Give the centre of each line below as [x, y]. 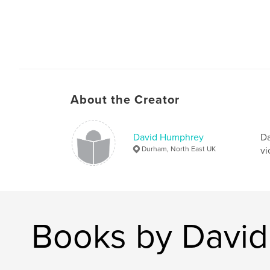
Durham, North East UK [179, 149]
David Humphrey [168, 137]
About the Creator [125, 100]
